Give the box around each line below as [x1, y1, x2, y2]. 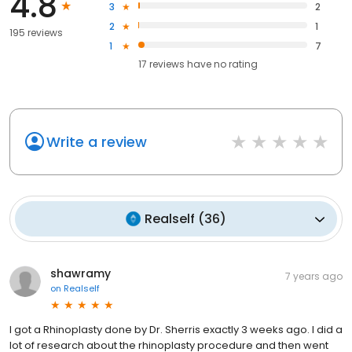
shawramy [50, 266, 111, 282]
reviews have [149, 57, 212, 71]
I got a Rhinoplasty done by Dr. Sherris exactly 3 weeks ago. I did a [9, 322, 343, 338]
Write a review [46, 132, 147, 152]
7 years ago [285, 269, 343, 284]
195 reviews [9, 25, 63, 39]
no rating [214, 57, 258, 71]
